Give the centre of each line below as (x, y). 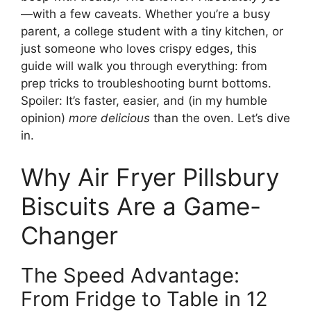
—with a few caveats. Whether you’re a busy (145, 14)
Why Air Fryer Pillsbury (150, 177)
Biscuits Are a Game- (141, 206)
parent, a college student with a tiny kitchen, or (152, 32)
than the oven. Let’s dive (220, 118)
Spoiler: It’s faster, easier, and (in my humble (144, 101)
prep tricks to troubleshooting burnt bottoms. (146, 84)
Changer (69, 235)
